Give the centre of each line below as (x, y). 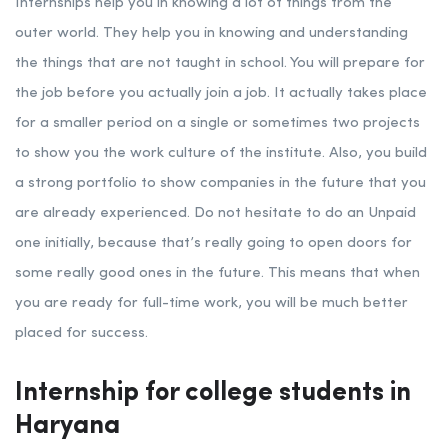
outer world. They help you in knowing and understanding (211, 34)
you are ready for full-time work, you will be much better (211, 304)
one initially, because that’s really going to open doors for (213, 244)
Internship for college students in (213, 393)
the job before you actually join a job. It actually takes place (221, 94)
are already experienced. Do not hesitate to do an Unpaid (215, 214)
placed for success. (81, 334)
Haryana (67, 426)
